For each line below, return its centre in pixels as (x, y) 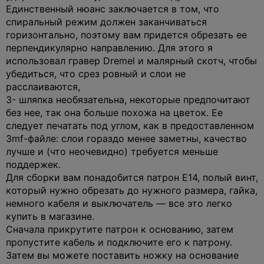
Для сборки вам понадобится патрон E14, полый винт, (132, 177)
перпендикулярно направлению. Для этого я (109, 47)
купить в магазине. (50, 216)
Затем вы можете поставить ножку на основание (122, 255)
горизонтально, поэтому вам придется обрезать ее (126, 34)
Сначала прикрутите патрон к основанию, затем (120, 229)
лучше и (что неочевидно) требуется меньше (112, 151)
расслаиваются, (43, 86)
